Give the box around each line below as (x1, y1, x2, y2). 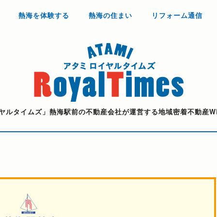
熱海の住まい (88, 10, 132, 20)
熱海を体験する (18, 10, 69, 20)
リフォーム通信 (151, 10, 202, 20)
